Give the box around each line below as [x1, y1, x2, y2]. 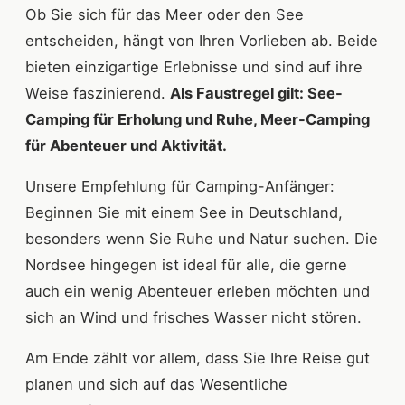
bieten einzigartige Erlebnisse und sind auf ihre [25, 58, 363, 77]
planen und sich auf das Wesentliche [25, 375, 287, 394]
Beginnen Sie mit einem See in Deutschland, [25, 203, 343, 222]
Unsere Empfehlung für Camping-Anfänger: [25, 177, 334, 196]
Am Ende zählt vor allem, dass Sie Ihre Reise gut [25, 349, 370, 368]
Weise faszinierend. [25, 84, 170, 103]
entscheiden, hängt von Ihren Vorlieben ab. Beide [25, 32, 378, 51]
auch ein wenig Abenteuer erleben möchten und [25, 282, 370, 301]
